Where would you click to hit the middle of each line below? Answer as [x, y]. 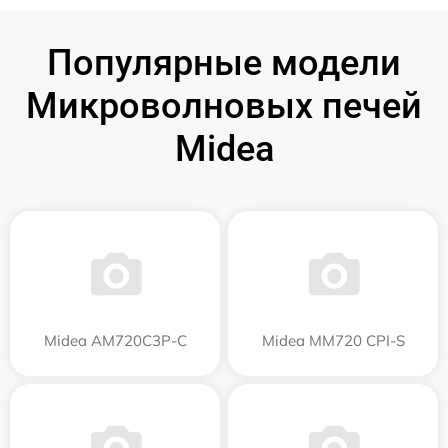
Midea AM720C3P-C [115, 340]
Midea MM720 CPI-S [333, 340]
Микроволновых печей [224, 105]
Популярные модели [224, 62]
